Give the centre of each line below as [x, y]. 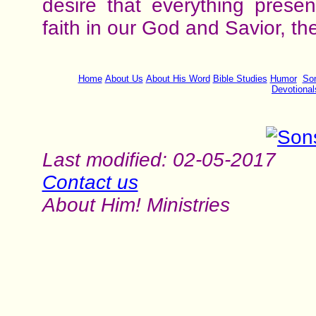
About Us [124, 79]
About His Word [178, 79]
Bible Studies [240, 79]
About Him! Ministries [136, 205]
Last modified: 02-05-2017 [159, 160]
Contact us [90, 182]
